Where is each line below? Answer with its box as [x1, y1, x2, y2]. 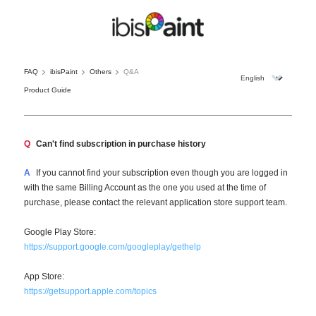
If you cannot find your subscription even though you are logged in [35, 167, 288, 178]
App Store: [23, 271, 64, 281]
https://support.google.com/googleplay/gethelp [23, 241, 201, 252]
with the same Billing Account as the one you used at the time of [23, 182, 266, 193]
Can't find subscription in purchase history [35, 138, 206, 149]
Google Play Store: [23, 226, 96, 237]
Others [89, 67, 111, 75]
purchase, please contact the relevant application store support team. [23, 197, 287, 207]
